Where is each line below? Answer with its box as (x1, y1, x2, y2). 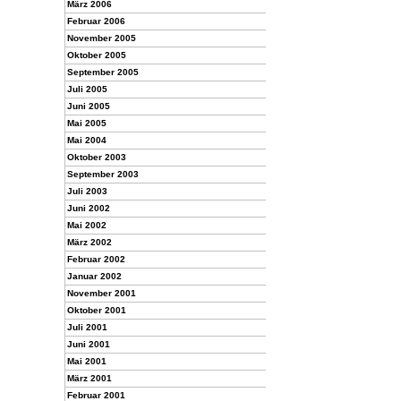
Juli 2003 (67, 186, 107, 196)
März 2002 (67, 237, 112, 247)
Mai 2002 (67, 220, 107, 230)
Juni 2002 (67, 203, 110, 213)
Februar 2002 (67, 254, 125, 264)
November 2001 (67, 288, 136, 298)
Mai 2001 (67, 356, 107, 366)
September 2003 (67, 169, 139, 179)
